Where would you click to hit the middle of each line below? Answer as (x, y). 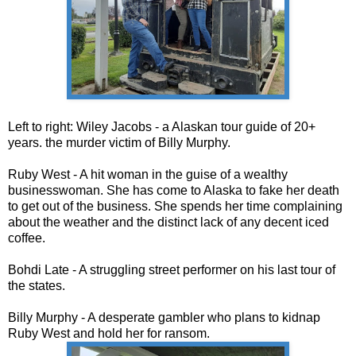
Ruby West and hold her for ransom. (110, 333)
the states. (38, 285)
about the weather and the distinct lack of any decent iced (168, 222)
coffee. (28, 238)
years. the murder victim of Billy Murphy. (119, 142)
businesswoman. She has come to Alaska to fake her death (174, 190)
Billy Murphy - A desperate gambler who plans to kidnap (164, 317)
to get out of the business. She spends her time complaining (175, 206)
